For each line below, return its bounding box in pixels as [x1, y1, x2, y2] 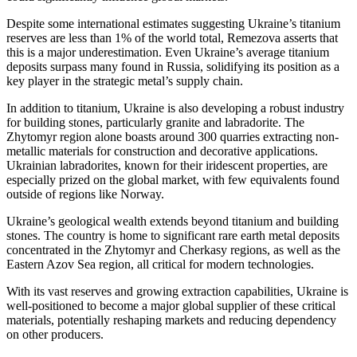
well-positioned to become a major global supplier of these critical [6, 299, 335, 313]
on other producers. [6, 328, 104, 342]
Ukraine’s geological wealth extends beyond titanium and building [6, 214, 339, 229]
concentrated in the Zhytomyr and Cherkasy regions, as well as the [6, 243, 340, 257]
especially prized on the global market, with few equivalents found [6, 173, 339, 187]
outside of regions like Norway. [6, 187, 164, 202]
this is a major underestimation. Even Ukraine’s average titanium [6, 45, 329, 60]
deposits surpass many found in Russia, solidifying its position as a [6, 60, 339, 74]
